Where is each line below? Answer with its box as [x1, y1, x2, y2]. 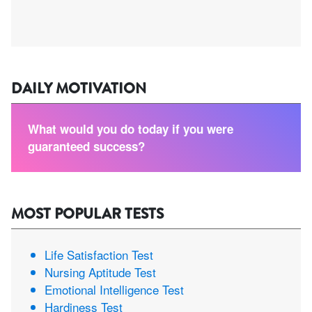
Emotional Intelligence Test [45, 281, 184, 299]
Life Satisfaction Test [45, 246, 153, 264]
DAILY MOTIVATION [11, 78, 146, 100]
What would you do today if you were [28, 120, 233, 138]
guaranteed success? [28, 138, 145, 155]
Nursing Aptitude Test [45, 263, 156, 281]
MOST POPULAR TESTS [11, 203, 164, 225]
